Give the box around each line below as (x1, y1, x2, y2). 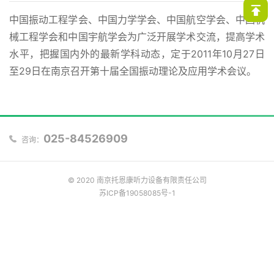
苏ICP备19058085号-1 (98, 188, 176, 198)
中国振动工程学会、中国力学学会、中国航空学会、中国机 (9, 13, 265, 26)
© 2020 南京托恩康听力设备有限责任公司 (67, 175, 207, 185)
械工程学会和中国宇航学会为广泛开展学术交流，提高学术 (9, 30, 265, 43)
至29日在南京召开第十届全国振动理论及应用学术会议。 (9, 64, 256, 77)
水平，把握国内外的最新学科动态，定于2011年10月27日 (9, 47, 265, 60)
